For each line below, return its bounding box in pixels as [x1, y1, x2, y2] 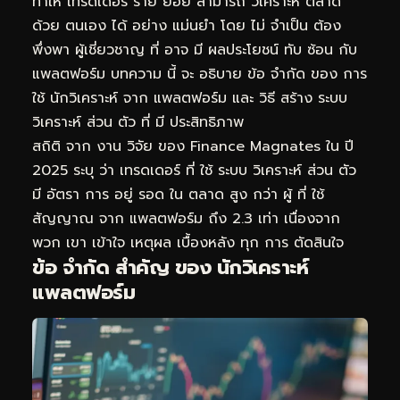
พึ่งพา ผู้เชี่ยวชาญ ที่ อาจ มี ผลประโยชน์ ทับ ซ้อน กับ [32, 38, 357, 61]
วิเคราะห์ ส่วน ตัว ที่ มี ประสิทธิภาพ [32, 111, 244, 133]
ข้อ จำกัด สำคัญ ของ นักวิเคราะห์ [32, 252, 308, 282]
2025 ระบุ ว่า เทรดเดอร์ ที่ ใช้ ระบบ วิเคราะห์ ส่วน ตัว [32, 159, 356, 181]
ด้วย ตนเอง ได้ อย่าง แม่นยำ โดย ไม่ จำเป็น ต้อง [32, 14, 341, 37]
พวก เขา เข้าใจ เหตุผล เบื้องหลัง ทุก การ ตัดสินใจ [32, 231, 344, 254]
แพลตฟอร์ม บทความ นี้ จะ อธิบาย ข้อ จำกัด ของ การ [32, 62, 367, 85]
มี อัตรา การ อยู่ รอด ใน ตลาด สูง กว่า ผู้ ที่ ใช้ [32, 183, 324, 205]
